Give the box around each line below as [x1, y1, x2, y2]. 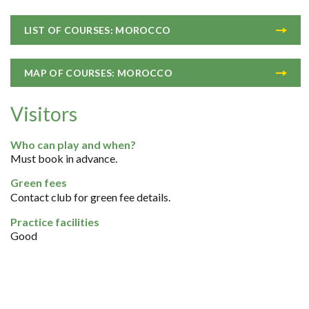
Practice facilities [10, 215, 100, 228]
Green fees [10, 176, 68, 189]
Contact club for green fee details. [10, 190, 171, 203]
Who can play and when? [10, 138, 137, 151]
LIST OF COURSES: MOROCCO [24, 24, 171, 36]
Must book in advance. [10, 152, 118, 165]
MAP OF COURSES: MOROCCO [24, 67, 173, 79]
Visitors [10, 102, 78, 126]
